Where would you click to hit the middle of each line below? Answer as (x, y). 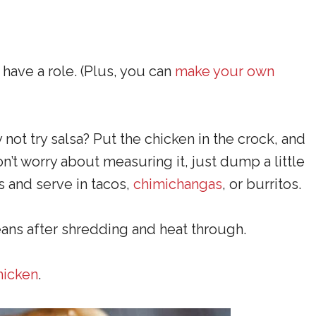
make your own (225, 72)
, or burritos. (262, 184)
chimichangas (178, 184)
